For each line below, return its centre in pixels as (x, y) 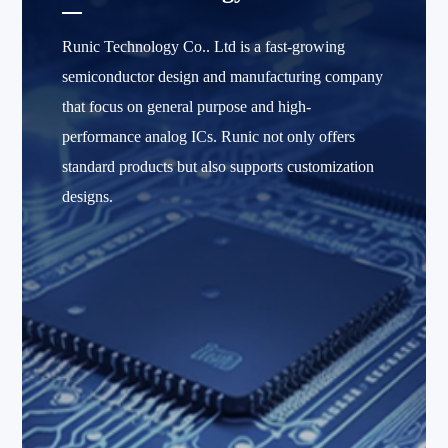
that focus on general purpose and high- (187, 106)
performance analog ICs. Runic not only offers (209, 136)
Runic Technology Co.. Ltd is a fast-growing (204, 46)
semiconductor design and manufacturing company (223, 76)
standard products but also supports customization (218, 166)
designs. (88, 196)
